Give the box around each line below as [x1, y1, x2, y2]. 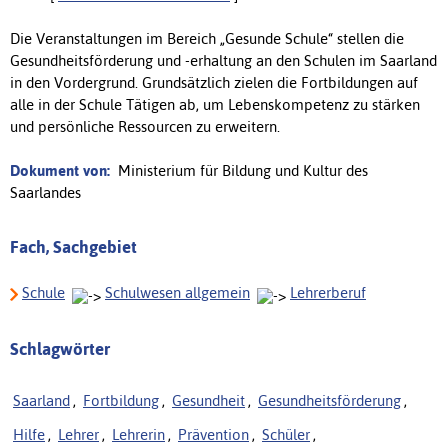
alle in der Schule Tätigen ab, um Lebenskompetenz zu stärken [10, 95, 420, 113]
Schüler [262, 425, 310, 443]
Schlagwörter [10, 338, 110, 359]
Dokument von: [10, 161, 110, 179]
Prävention [178, 425, 249, 443]
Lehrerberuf [290, 283, 366, 301]
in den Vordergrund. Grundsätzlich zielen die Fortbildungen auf [10, 73, 418, 91]
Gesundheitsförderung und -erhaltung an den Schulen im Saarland [10, 51, 437, 69]
